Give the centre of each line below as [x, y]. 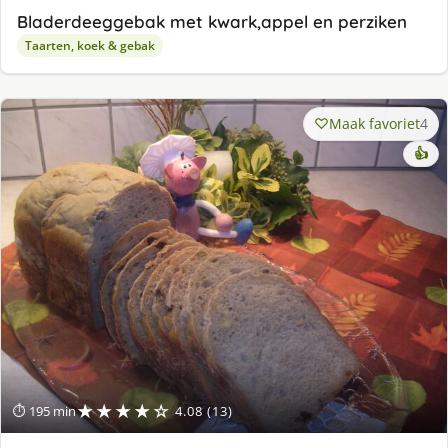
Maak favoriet [374, 123]
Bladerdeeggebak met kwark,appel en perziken [212, 21]
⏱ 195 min [44, 411]
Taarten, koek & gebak [90, 45]
